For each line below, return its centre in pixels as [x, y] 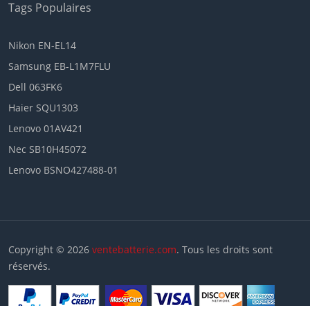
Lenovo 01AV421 [46, 128]
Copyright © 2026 [50, 249]
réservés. [29, 266]
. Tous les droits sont [225, 249]
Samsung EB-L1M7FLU [60, 66]
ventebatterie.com [134, 249]
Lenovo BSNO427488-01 [63, 170]
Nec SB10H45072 [47, 149]
